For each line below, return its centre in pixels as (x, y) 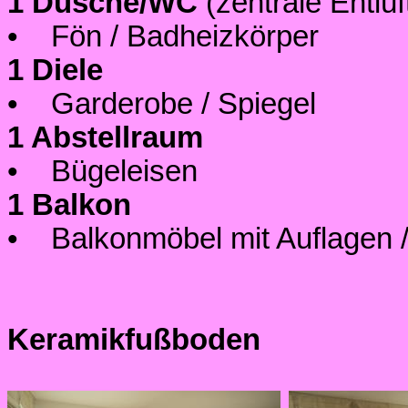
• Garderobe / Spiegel (162, 103)
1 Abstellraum (105, 137)
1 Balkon (69, 204)
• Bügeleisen (102, 171)
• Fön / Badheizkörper (163, 36)
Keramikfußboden (134, 339)
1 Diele (55, 70)
